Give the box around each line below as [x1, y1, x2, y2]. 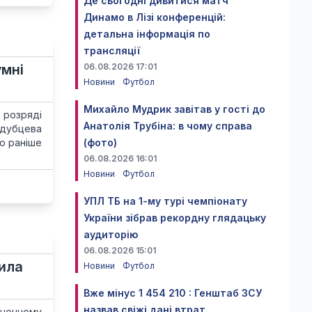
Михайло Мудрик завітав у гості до [84, 103, 265, 115]
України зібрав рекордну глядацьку [84, 212, 266, 224]
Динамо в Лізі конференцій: [84, 11, 226, 23]
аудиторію [84, 228, 138, 240]
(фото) [84, 136, 117, 148]
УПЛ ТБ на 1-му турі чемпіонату [84, 195, 247, 207]
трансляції [84, 45, 140, 56]
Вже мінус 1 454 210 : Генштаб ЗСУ [84, 287, 262, 299]
